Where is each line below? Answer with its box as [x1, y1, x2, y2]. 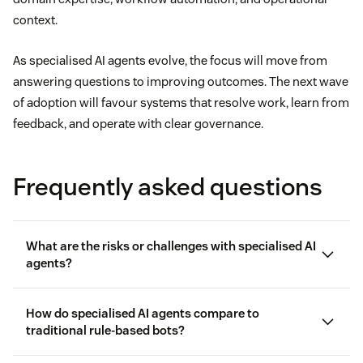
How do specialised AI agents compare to [26, 305, 259, 322]
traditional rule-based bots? [26, 322, 185, 339]
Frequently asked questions [13, 171, 322, 203]
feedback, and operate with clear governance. [13, 116, 263, 132]
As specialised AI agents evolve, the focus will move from [13, 53, 327, 69]
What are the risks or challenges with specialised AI [26, 238, 316, 254]
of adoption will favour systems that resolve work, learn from [13, 95, 349, 111]
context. [13, 12, 58, 28]
